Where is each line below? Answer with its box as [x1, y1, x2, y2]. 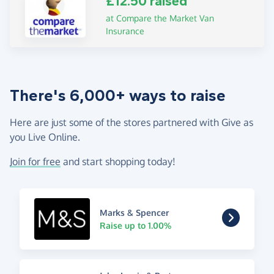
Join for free [10, 155, 61, 168]
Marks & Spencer [99, 207, 169, 218]
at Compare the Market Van [106, 13, 215, 24]
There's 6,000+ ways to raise [10, 86, 226, 105]
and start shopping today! [61, 155, 176, 168]
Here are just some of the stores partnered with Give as [10, 116, 253, 128]
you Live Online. [10, 130, 80, 143]
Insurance [106, 26, 145, 37]
